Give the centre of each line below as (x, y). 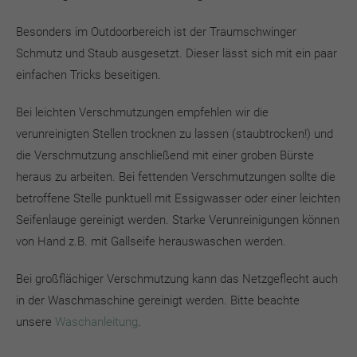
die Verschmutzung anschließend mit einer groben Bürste (165, 155)
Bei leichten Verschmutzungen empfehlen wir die (142, 112)
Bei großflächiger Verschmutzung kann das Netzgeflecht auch (177, 279)
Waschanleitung (96, 322)
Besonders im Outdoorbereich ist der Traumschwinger (156, 31)
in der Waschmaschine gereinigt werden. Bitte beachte (158, 300)
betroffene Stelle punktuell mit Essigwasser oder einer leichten (178, 198)
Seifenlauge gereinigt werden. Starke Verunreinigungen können (178, 220)
